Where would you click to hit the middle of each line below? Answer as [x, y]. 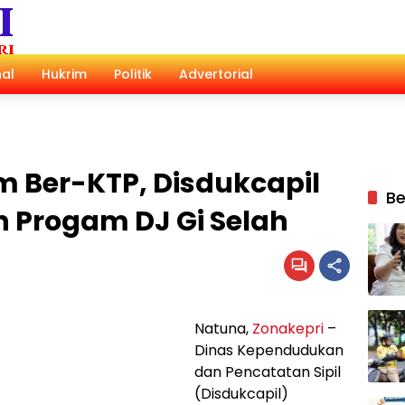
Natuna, [223, 329]
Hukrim [64, 74]
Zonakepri [288, 329]
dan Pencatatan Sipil [268, 372]
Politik [133, 74]
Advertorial [216, 74]
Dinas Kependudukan [269, 350]
